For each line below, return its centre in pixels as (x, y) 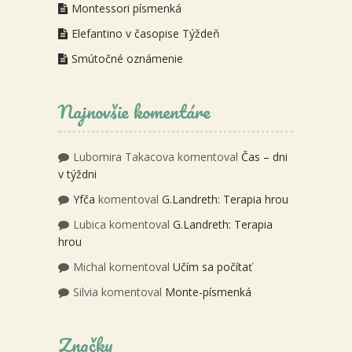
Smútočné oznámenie (127, 59)
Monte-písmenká (208, 292)
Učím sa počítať (213, 267)
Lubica (90, 225)
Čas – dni (264, 157)
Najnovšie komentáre (134, 112)
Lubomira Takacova (124, 157)
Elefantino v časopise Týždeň (146, 34)
